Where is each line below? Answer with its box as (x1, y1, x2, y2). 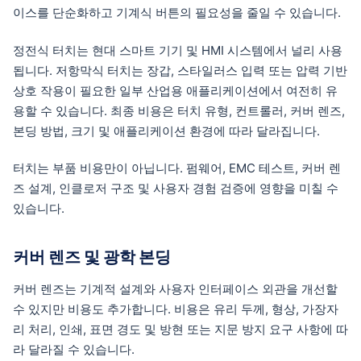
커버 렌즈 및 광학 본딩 (13, 247, 171, 268)
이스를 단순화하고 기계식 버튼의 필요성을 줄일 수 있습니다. (13, 4, 341, 20)
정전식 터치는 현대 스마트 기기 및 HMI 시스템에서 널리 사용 (13, 42, 342, 58)
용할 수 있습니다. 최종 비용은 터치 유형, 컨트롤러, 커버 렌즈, (13, 102, 345, 118)
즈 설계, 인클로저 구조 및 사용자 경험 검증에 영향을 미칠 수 (13, 180, 338, 197)
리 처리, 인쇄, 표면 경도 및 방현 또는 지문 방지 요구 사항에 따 (13, 321, 348, 337)
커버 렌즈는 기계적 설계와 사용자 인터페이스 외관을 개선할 (13, 280, 338, 297)
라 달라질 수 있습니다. (13, 341, 135, 357)
